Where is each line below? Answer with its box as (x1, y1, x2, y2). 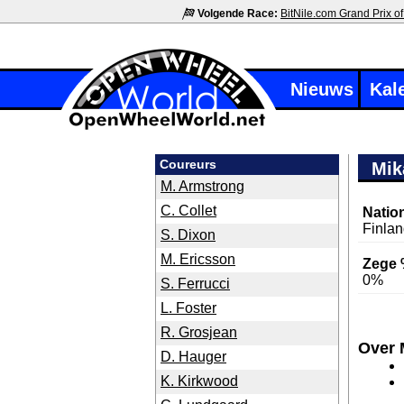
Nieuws (290, 79, 353, 99)
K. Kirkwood (161, 373, 238, 389)
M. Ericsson (161, 252, 235, 267)
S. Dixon (161, 227, 216, 243)
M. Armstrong (161, 179, 244, 194)
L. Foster (161, 300, 216, 316)
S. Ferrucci (161, 276, 230, 291)
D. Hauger (161, 349, 226, 364)
